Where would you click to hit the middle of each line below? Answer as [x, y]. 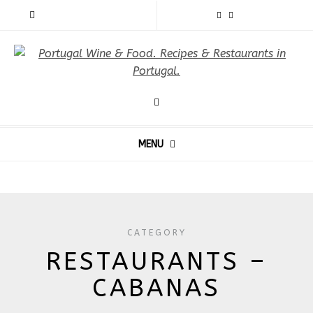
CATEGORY [156, 233]
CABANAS [156, 288]
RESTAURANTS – [156, 262]
